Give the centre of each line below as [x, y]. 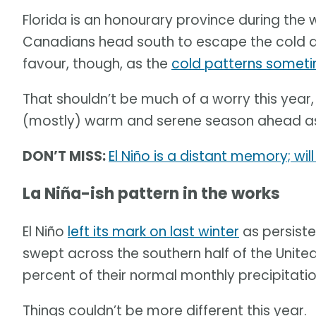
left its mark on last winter [153, 231]
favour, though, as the [97, 64]
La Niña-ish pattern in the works [151, 194]
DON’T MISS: [66, 157]
